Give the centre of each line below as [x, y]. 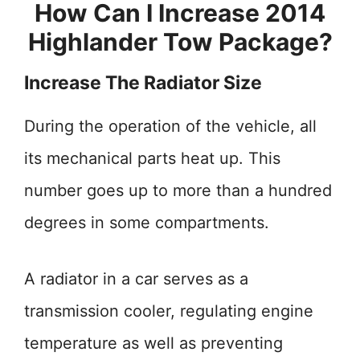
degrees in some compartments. [147, 223]
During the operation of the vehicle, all [170, 126]
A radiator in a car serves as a [136, 279]
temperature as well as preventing [153, 343]
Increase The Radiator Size [143, 83]
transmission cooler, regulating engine [169, 311]
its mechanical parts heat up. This [152, 158]
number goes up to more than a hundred [178, 190]
